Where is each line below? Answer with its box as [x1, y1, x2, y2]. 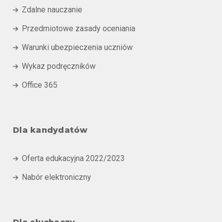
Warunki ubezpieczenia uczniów [22, 43, 133, 52]
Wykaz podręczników [22, 61, 96, 71]
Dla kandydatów [13, 125, 88, 135]
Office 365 [22, 80, 57, 90]
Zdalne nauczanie [22, 5, 82, 14]
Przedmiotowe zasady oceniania [22, 24, 135, 33]
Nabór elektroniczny [22, 172, 91, 182]
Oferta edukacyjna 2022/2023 [22, 154, 125, 163]
